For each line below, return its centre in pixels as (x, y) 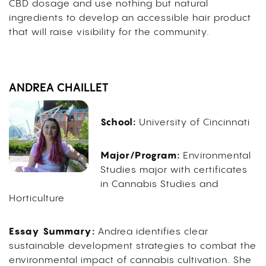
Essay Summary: (52, 231)
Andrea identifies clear (153, 232)
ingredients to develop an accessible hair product (130, 18)
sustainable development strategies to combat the (133, 246)
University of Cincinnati (194, 123)
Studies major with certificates (174, 170)
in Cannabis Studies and (159, 185)
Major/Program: (140, 155)
